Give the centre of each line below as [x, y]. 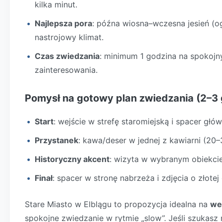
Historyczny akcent [72, 159]
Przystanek [56, 140]
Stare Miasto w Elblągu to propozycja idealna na [117, 204]
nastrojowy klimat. [69, 37]
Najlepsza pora [63, 23]
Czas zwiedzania [67, 56]
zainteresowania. [66, 70]
